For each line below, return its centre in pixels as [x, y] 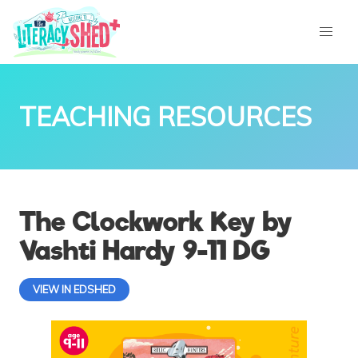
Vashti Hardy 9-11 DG [144, 251]
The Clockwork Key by [156, 222]
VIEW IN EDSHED [74, 289]
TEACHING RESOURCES [165, 117]
